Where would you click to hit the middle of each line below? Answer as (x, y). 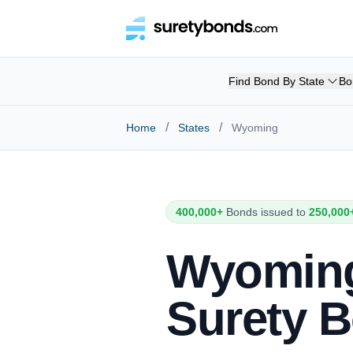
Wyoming (255, 128)
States (194, 128)
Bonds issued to (266, 212)
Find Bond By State (277, 81)
